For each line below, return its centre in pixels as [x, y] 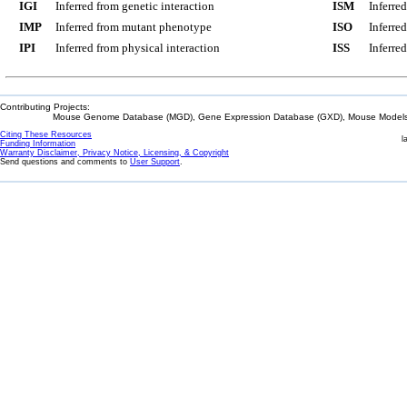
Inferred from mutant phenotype [134, 27]
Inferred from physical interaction [138, 48]
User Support [155, 162]
